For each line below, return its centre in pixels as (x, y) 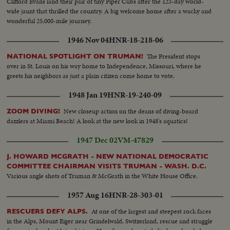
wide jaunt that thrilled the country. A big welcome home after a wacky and (109, 11)
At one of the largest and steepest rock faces (151, 212)
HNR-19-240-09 (135, 95)
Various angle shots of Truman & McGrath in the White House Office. (102, 176)
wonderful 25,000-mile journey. (49, 21)
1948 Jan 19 (88, 95)
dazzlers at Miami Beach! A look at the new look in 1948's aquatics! (98, 121)
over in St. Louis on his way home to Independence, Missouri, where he (104, 66)
